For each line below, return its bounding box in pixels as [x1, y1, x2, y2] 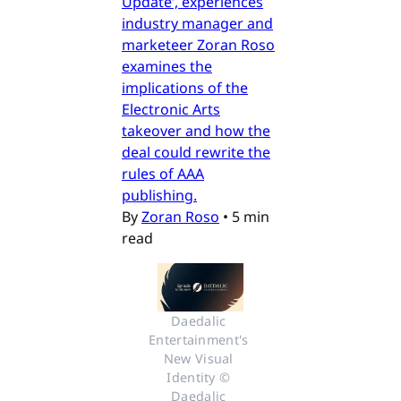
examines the [122, 55, 212, 76]
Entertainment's [149, 330, 249, 348]
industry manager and [122, 13, 273, 33]
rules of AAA [122, 163, 204, 183]
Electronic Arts [122, 98, 220, 119]
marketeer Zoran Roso [122, 34, 275, 55]
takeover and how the [122, 120, 270, 141]
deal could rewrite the [122, 141, 270, 162]
